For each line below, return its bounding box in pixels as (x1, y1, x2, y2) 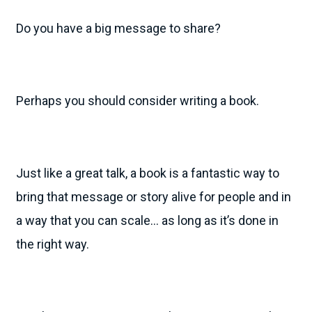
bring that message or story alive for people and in (16, 189, 291, 204)
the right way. (16, 236, 89, 251)
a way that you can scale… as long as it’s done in (16, 212, 279, 228)
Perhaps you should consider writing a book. (16, 93, 259, 108)
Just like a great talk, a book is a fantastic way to (16, 165, 279, 180)
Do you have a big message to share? (16, 20, 221, 36)
